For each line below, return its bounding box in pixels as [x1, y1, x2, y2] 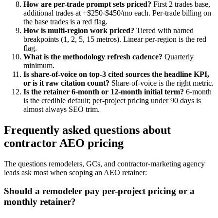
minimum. [23, 61, 54, 70]
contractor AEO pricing [4, 136, 124, 149]
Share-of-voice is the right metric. [109, 78, 214, 87]
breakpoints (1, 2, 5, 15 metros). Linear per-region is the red [23, 35, 206, 43]
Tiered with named [134, 26, 194, 35]
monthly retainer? [4, 197, 76, 207]
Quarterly [163, 52, 194, 61]
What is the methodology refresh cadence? [23, 52, 163, 61]
